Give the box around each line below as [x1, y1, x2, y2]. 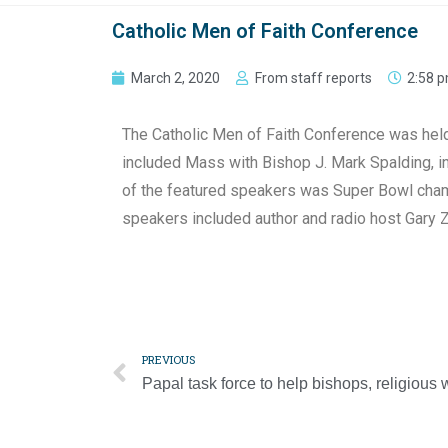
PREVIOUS [142, 351, 195, 367]
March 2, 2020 [131, 69, 220, 86]
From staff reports [255, 69, 372, 86]
